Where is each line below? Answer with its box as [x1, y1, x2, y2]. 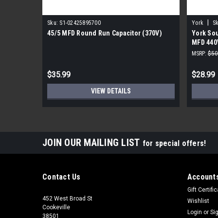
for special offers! [142, 138, 206, 148]
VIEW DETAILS [91, 87, 131, 95]
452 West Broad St [42, 195, 92, 202]
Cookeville [42, 203, 70, 211]
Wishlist [187, 197, 209, 204]
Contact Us [42, 172, 81, 182]
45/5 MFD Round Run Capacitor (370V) [47, 29, 162, 37]
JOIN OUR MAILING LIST [42, 136, 143, 148]
